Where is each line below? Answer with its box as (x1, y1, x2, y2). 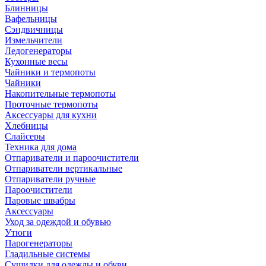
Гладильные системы (5, 249, 90, 259)
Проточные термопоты (5, 99, 98, 109)
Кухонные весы (5, 56, 68, 66)
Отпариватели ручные (5, 174, 96, 184)
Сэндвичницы (5, 24, 63, 34)
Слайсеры (5, 131, 45, 141)
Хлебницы (5, 121, 48, 131)
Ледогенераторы (5, 46, 72, 56)
